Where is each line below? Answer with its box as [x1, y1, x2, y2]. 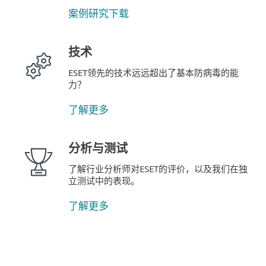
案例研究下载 [68, 7, 129, 20]
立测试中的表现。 [68, 175, 140, 186]
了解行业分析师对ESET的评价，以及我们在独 [68, 163, 248, 175]
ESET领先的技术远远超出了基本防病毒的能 [68, 66, 239, 78]
